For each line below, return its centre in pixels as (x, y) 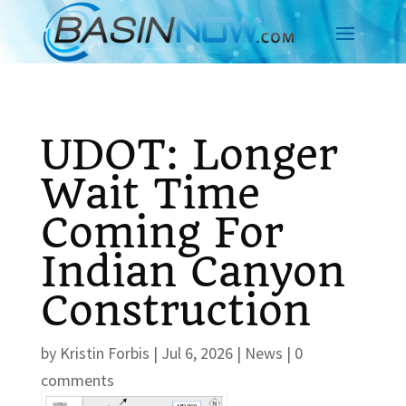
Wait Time (150, 193)
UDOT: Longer (189, 155)
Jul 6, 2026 (197, 353)
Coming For (162, 232)
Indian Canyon (193, 271)
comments (77, 380)
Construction (175, 310)
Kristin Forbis (104, 353)
